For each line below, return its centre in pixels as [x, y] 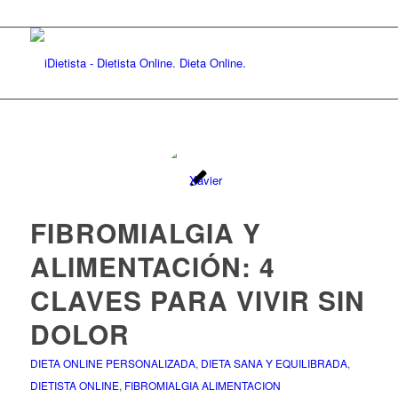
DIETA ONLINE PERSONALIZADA [112, 363]
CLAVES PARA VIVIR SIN [197, 300]
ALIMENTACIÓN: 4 [152, 266]
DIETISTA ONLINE [74, 385]
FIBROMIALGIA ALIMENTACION [202, 385]
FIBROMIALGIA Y [145, 232]
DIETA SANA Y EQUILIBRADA [274, 363]
